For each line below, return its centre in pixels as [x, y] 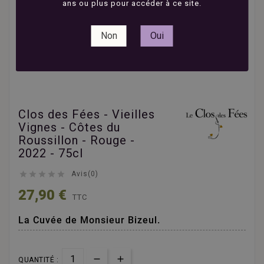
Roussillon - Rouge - [77, 140]
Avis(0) [85, 174]
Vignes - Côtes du [69, 127]
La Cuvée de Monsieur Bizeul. [89, 220]
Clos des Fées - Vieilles [87, 114]
